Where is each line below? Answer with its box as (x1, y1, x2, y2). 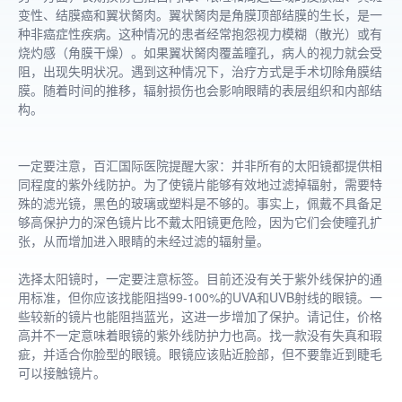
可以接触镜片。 (18, 363, 106, 381)
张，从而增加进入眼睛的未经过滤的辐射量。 (18, 232, 269, 249)
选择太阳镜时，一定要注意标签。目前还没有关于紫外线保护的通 (18, 269, 382, 287)
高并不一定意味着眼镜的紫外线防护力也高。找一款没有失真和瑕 (18, 326, 382, 344)
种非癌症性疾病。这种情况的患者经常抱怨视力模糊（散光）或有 (18, 24, 382, 42)
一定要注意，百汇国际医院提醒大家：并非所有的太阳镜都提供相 (18, 156, 382, 174)
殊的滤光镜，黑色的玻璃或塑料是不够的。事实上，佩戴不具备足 (18, 194, 382, 212)
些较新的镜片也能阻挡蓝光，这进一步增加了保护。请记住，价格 (18, 307, 382, 325)
